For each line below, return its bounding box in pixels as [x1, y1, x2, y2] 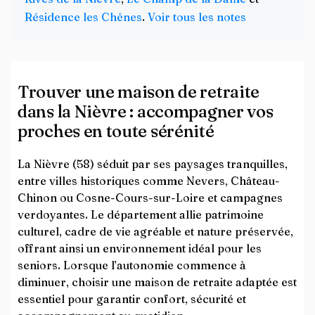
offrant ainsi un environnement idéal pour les [18, 241, 262, 255]
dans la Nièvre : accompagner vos [18, 101, 274, 122]
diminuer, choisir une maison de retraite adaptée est [18, 275, 297, 289]
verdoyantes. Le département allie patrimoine [18, 207, 264, 221]
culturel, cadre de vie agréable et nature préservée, [18, 224, 293, 238]
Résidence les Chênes [25, 10, 142, 24]
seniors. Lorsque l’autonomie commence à [18, 258, 246, 272]
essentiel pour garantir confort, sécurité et [18, 292, 246, 306]
